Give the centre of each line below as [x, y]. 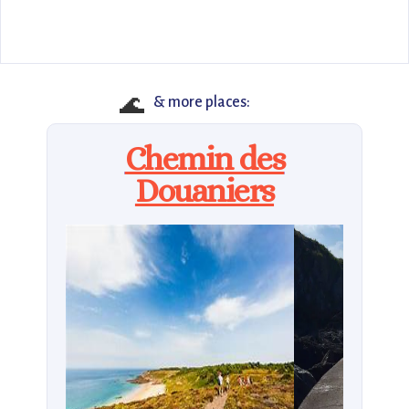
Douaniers [204, 190]
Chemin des [204, 158]
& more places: [201, 102]
